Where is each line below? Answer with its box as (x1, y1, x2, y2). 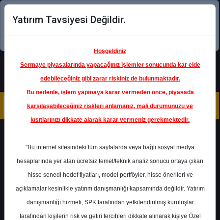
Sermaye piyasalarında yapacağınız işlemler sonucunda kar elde (20, 61, 200, 68)
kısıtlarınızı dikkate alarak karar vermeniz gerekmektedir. (30, 116, 190, 123)
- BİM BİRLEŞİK (99, 189, 139, 196)
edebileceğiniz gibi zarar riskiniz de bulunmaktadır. (40, 75, 180, 82)
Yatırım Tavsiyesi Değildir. (12, 14, 126, 26)
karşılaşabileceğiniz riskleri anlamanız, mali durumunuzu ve (27, 103, 193, 110)
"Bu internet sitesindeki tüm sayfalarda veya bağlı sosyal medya (26, 144, 194, 151)
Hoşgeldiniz (94, 48, 126, 55)
